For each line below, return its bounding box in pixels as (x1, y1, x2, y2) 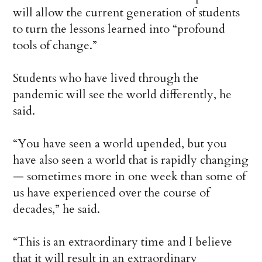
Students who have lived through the (13, 70, 199, 87)
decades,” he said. (13, 201, 101, 218)
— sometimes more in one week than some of (13, 168, 246, 185)
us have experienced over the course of (13, 185, 210, 201)
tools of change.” (13, 37, 98, 54)
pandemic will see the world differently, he (13, 87, 232, 103)
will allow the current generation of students (13, 5, 240, 21)
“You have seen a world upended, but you (13, 136, 227, 152)
